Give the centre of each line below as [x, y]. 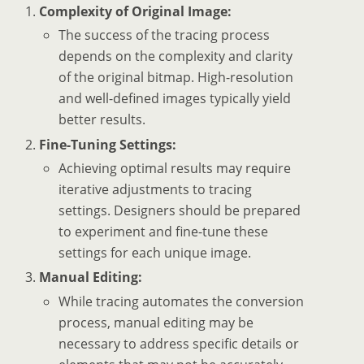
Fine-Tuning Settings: [108, 144]
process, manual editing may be [156, 323]
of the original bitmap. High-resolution [176, 78]
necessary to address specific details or [179, 344]
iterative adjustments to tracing [156, 190]
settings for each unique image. [155, 253]
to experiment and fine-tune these [164, 232]
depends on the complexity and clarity [176, 56]
